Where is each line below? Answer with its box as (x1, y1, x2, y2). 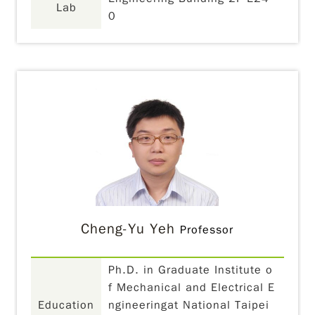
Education (38, 298, 95, 312)
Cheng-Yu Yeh (81, 220, 176, 238)
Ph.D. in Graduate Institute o (108, 263, 274, 277)
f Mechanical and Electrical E (108, 281, 276, 295)
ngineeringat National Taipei (108, 298, 270, 312)
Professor (180, 223, 234, 237)
